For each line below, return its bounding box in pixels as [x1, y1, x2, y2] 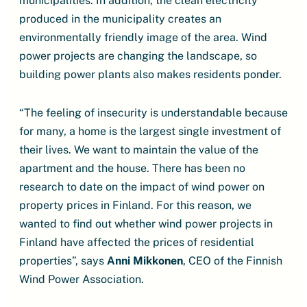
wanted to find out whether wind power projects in [19, 217, 273, 230]
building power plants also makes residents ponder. [19, 68, 282, 81]
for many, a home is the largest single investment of [19, 125, 281, 138]
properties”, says [19, 254, 107, 267]
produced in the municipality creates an [19, 12, 221, 25]
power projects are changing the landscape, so [19, 49, 257, 62]
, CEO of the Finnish [183, 254, 282, 267]
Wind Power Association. [19, 273, 144, 286]
